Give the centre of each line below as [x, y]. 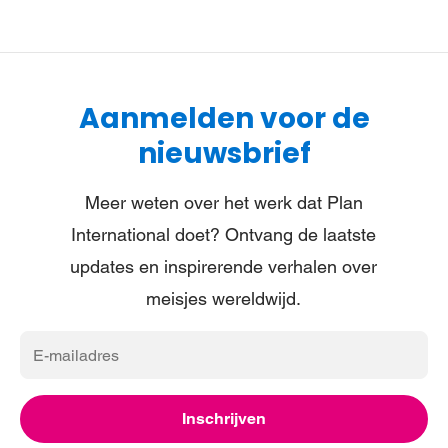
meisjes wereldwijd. [224, 298]
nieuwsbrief [224, 153]
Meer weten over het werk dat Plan [223, 202]
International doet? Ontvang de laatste [224, 234]
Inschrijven [224, 418]
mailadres [59, 378]
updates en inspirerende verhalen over [224, 266]
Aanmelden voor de [224, 118]
